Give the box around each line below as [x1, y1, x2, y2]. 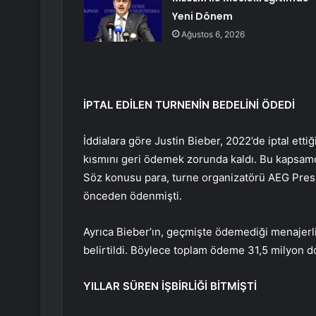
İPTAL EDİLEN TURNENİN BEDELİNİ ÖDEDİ [83, 98, 295, 112]
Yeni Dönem [171, 9, 233, 24]
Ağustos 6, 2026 [181, 29, 245, 40]
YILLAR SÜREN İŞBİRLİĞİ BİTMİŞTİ [83, 279, 257, 293]
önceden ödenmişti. [83, 189, 182, 203]
